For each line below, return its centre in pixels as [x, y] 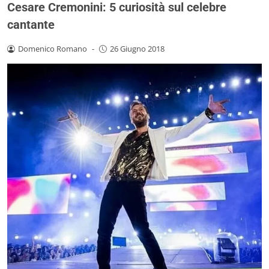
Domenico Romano [52, 48]
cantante [31, 24]
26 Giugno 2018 [137, 48]
